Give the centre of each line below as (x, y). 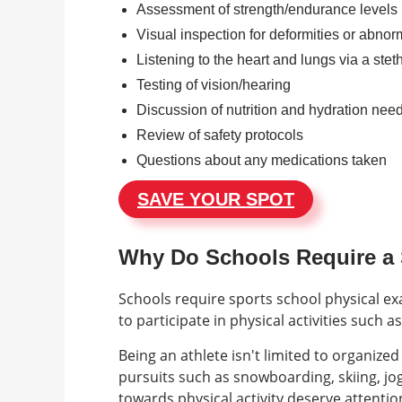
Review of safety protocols (222, 135)
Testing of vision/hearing (215, 84)
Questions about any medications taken (265, 160)
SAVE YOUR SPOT (216, 199)
